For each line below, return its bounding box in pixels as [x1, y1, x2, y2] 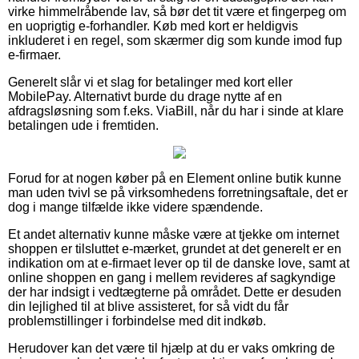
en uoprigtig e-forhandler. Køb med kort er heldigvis [8, 18, 298, 33]
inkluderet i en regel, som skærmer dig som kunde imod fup [8, 33, 342, 47]
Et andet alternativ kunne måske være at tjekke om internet [8, 227, 339, 241]
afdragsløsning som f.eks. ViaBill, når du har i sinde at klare [8, 103, 344, 118]
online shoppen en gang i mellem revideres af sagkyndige [8, 270, 336, 284]
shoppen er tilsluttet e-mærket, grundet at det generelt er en [8, 241, 341, 256]
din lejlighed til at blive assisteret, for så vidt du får [8, 299, 288, 313]
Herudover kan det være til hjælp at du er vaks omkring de [8, 341, 335, 355]
